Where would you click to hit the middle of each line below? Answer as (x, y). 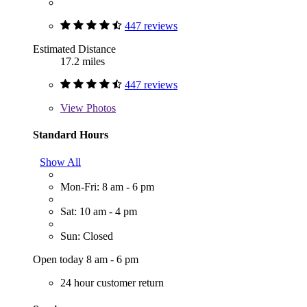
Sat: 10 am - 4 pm (99, 211)
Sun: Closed (87, 236)
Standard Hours (71, 135)
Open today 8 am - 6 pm (86, 259)
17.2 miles (83, 62)
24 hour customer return (112, 282)
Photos (100, 108)
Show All (60, 162)
